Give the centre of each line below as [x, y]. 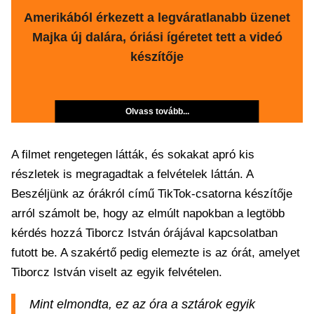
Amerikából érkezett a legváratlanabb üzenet [157, 18]
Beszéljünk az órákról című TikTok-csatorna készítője [152, 194]
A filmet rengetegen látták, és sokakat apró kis [133, 155]
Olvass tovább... [157, 111]
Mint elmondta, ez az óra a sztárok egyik [142, 304]
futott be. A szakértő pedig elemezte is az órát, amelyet [156, 253]
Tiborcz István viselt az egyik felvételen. [117, 272]
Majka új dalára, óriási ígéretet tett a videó [157, 37]
